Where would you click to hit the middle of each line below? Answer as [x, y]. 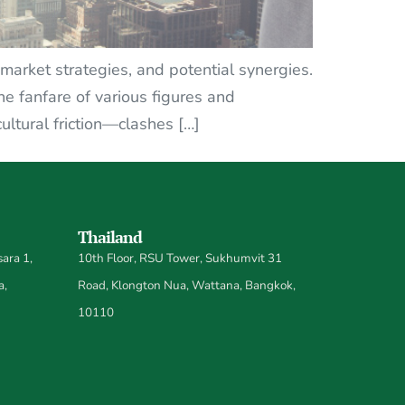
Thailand [110, 236]
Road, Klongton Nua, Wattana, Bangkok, [187, 285]
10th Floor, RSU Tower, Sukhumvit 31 [180, 258]
